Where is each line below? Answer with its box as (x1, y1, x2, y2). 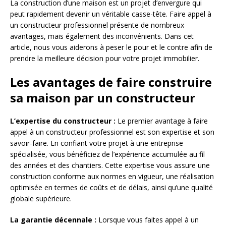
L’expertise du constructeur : (10, 116, 116, 126)
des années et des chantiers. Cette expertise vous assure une (10, 160, 210, 171)
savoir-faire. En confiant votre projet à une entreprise (10, 138, 183, 148)
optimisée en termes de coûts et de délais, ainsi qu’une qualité (10, 183, 213, 193)
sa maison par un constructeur (10, 89, 195, 106)
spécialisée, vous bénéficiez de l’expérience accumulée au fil (10, 149, 205, 159)
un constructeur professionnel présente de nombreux (10, 20, 184, 30)
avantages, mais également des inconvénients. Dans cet (10, 31, 194, 41)
